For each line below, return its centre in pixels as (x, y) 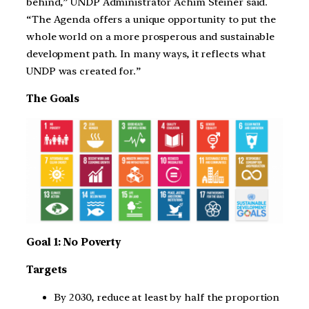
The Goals (53, 99)
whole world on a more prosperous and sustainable (151, 37)
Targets (47, 269)
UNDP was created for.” (83, 71)
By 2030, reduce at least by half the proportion (167, 297)
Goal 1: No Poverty (74, 242)
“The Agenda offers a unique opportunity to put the (151, 20)
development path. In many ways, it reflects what (146, 54)
